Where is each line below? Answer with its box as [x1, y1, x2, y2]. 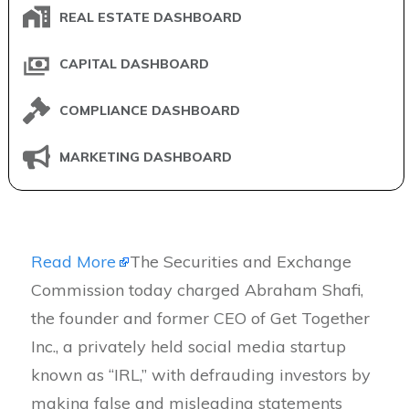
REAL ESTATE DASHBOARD [59, 9, 242, 26]
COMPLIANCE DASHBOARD [59, 102, 240, 120]
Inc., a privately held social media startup [31, 335, 346, 357]
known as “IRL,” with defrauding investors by [31, 363, 371, 385]
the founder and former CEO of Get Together [31, 307, 370, 329]
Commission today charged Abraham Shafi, [31, 278, 363, 300]
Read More [31, 250, 116, 272]
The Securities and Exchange [130, 250, 351, 272]
